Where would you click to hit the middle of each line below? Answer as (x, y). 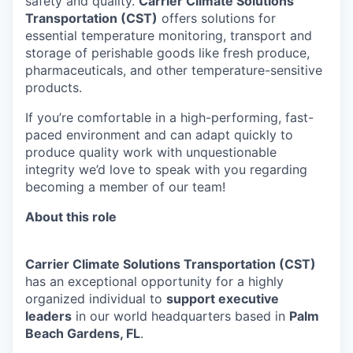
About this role (71, 217)
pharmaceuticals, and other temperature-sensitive (174, 70)
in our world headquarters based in (180, 316)
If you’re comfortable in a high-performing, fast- (169, 117)
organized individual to (96, 299)
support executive (223, 299)
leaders (48, 316)
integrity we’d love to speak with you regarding (166, 169)
